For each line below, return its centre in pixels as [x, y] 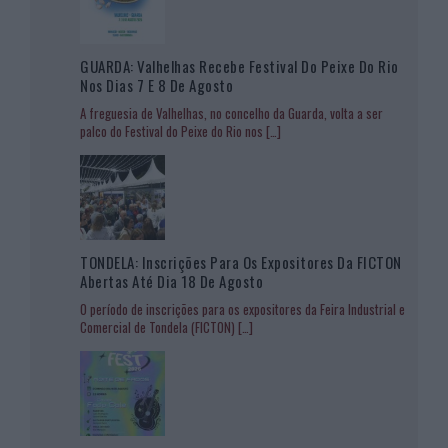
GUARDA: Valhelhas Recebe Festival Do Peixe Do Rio [239, 65]
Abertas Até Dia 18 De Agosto [171, 280]
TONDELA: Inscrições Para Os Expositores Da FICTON [241, 261]
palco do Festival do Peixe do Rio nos [173, 130]
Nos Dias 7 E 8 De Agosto [156, 84]
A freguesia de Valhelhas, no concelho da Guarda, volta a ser [231, 112]
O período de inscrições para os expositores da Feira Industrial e [242, 308]
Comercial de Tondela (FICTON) [159, 326]
